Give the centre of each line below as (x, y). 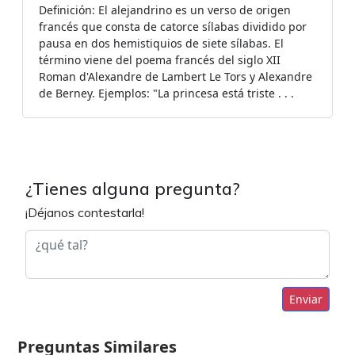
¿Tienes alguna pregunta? (133, 188)
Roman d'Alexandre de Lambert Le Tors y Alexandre (176, 76)
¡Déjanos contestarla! (85, 212)
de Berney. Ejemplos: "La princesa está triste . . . (166, 93)
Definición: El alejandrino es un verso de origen (165, 10)
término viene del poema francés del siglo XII (160, 60)
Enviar (306, 299)
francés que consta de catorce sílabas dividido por (173, 27)
